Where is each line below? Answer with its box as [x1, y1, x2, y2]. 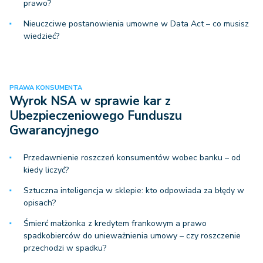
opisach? [23, 197, 56, 209]
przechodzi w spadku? [23, 242, 106, 254]
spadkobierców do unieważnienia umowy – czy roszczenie [23, 230, 241, 242]
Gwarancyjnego [9, 122, 99, 139]
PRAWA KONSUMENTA [9, 83, 82, 93]
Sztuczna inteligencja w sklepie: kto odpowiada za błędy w [23, 185, 244, 197]
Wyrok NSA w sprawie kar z [9, 93, 171, 110]
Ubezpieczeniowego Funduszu [9, 107, 182, 124]
